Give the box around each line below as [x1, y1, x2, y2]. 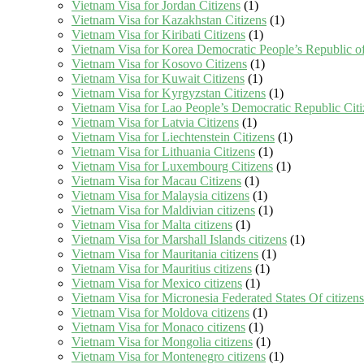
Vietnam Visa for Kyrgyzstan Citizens [71, 86, 266, 101]
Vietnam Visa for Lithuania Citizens [71, 145, 255, 159]
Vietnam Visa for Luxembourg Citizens [71, 159, 273, 174]
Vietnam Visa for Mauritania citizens [71, 247, 258, 262]
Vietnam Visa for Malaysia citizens [71, 188, 249, 203]
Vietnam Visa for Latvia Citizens [71, 115, 239, 130]
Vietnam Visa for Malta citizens [71, 218, 232, 232]
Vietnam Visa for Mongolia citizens [71, 335, 253, 349]
